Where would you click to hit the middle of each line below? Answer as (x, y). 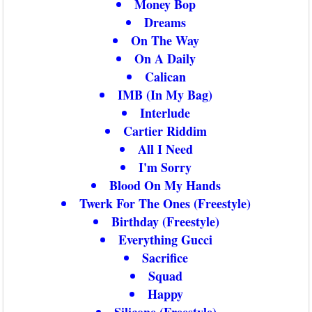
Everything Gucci (165, 239)
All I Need (165, 149)
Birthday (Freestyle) (165, 221)
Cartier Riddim (165, 131)
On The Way (165, 40)
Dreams (165, 22)
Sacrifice (165, 257)
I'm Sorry (165, 167)
